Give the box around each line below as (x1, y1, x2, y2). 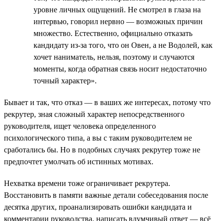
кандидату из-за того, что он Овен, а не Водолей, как (34, 40, 213, 49)
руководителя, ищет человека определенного (4, 121, 156, 130)
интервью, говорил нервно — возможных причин (34, 17, 203, 26)
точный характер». (34, 76, 97, 85)
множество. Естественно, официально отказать (34, 29, 192, 37)
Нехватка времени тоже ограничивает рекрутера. (4, 179, 170, 187)
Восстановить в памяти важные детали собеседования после (4, 190, 208, 199)
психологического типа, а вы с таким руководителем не (4, 133, 192, 142)
